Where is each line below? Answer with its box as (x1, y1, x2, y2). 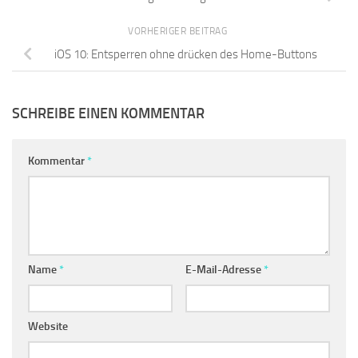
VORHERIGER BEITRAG (128, 25, 230, 37)
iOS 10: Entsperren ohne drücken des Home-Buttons (54, 46, 317, 62)
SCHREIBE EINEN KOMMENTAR (12, 104, 205, 122)
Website (28, 319, 68, 333)
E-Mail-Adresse (185, 262, 264, 276)
